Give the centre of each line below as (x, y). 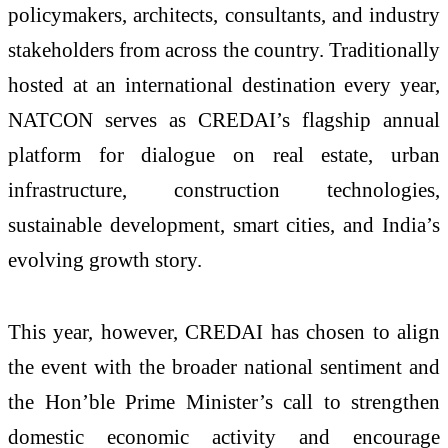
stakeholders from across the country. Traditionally (224, 50)
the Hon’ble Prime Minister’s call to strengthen (224, 402)
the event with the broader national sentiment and (224, 367)
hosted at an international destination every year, (224, 85)
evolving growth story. (105, 260)
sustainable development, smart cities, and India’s (224, 225)
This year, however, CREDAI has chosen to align (224, 332)
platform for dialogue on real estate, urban (224, 155)
